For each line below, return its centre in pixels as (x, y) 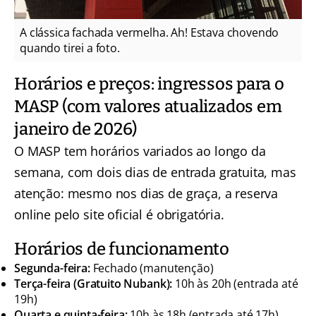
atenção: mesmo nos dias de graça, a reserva (146, 193)
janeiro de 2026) (76, 129)
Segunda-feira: (52, 268)
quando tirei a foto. (70, 48)
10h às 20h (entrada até (235, 284)
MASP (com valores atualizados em (148, 107)
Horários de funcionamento (122, 249)
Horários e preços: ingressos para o (149, 84)
